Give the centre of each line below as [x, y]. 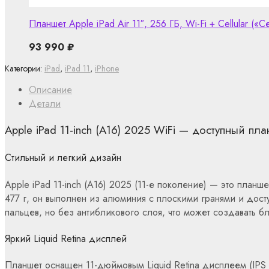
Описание [50, 90]
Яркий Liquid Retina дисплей [66, 238]
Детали [45, 104]
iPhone [107, 69]
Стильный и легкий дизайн [63, 158]
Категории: [25, 69]
